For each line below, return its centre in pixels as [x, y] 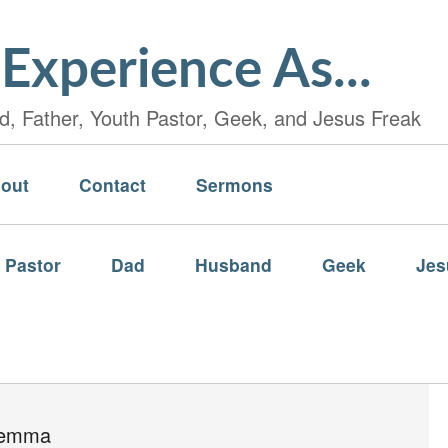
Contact [112, 184]
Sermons [234, 184]
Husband [233, 264]
